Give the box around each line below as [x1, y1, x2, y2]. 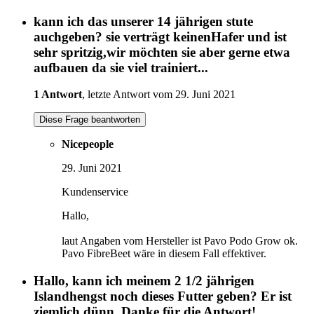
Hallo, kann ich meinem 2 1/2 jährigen [34, 273, 254, 288]
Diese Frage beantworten [39, 114, 140, 125]
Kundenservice [62, 186, 128, 198]
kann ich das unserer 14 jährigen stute [34, 13, 253, 29]
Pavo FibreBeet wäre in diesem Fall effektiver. [62, 247, 266, 260]
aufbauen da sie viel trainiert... [34, 60, 208, 75]
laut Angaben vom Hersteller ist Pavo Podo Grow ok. [62, 235, 298, 247]
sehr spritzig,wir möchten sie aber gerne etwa [34, 44, 290, 60]
